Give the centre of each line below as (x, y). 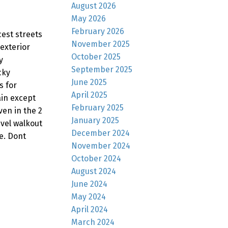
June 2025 (89, 82)
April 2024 (90, 209)
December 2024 (101, 133)
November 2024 (101, 146)
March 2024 (93, 222)
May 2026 (89, 18)
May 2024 (89, 196)
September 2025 (102, 69)
